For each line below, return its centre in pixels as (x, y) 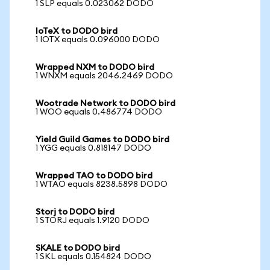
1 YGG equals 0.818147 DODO (93, 148)
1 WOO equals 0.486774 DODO (99, 112)
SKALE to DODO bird (78, 248)
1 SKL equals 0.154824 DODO (93, 257)
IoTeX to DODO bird (77, 31)
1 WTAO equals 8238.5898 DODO (102, 184)
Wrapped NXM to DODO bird (95, 67)
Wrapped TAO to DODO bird (94, 176)
